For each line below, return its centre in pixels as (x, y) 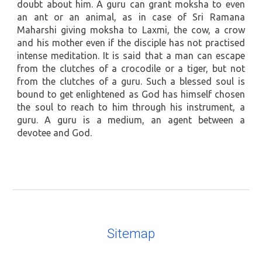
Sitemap (131, 234)
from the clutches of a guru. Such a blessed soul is (131, 82)
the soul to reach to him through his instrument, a (131, 107)
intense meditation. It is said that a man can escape (131, 56)
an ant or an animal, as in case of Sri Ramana (131, 17)
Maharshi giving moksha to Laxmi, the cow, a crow (131, 30)
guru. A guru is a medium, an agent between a (131, 120)
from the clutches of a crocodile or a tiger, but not (131, 69)
